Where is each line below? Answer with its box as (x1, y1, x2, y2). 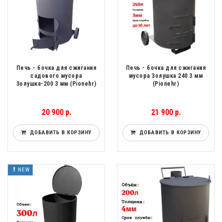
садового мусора (30, 72, 82, 80)
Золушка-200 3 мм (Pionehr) (16, 80, 97, 88)
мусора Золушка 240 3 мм (128, 72, 203, 80)
